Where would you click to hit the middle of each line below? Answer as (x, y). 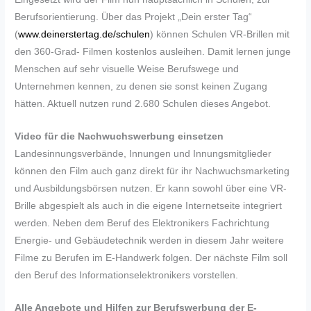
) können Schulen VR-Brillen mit (220, 35)
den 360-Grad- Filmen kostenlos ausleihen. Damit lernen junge (153, 52)
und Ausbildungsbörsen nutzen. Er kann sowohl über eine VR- (151, 189)
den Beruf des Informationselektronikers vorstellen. (127, 276)
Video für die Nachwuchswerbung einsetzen (119, 137)
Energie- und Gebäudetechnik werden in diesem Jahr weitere (150, 241)
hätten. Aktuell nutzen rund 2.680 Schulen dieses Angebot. (143, 104)
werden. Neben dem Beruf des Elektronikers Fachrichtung (142, 224)
